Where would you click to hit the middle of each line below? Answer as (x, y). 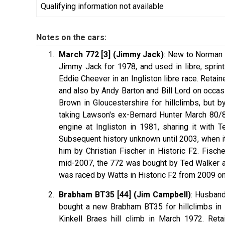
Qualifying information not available (102, 6)
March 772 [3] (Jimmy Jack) (111, 54)
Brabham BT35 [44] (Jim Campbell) (125, 194)
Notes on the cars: (71, 37)
